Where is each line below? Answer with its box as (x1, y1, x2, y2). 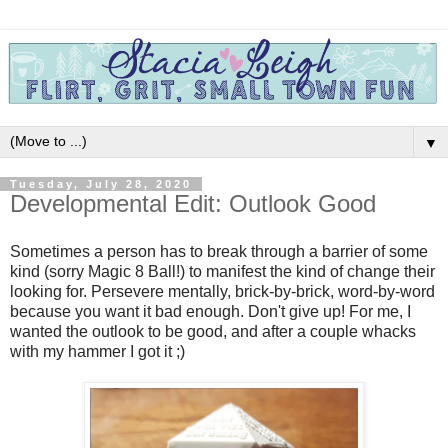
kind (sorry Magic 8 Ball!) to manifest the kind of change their (10, 263, 435, 281)
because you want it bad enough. (10, 303, 248, 321)
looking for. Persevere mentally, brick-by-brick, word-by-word (10, 283, 435, 301)
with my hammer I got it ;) (10, 343, 185, 361)
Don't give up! (248, 303, 349, 321)
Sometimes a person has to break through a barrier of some (10, 243, 428, 261)
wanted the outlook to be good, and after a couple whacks (10, 323, 416, 341)
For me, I (349, 303, 411, 321)
